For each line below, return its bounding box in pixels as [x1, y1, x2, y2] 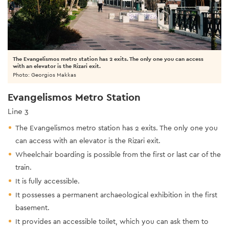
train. [15, 162, 32, 172]
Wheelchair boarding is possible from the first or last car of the [15, 149, 221, 159]
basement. [15, 202, 50, 212]
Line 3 [8, 106, 29, 116]
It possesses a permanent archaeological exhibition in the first [15, 190, 217, 199]
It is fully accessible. [15, 176, 80, 186]
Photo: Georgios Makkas [13, 71, 76, 78]
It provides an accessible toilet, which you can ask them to [15, 216, 209, 226]
